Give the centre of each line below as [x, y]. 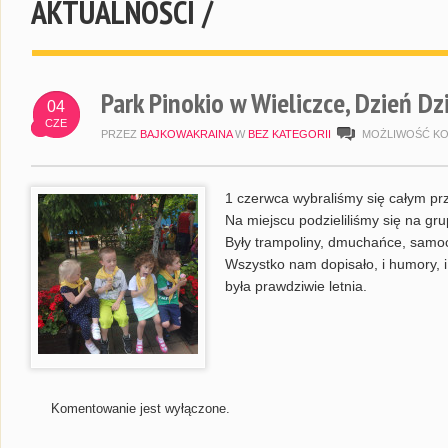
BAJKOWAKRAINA [186, 134]
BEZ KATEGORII [289, 134]
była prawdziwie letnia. [296, 286]
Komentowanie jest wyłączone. [140, 408]
